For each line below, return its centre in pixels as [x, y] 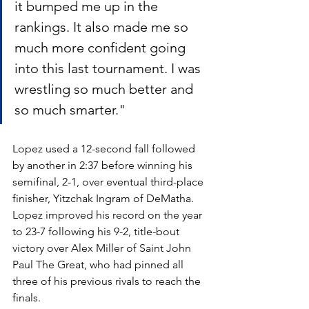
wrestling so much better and [106, 89]
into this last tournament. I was [109, 68]
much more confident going [102, 47]
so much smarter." [70, 109]
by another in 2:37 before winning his [104, 165]
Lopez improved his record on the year [109, 215]
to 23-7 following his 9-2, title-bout [97, 231]
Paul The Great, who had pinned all [99, 264]
